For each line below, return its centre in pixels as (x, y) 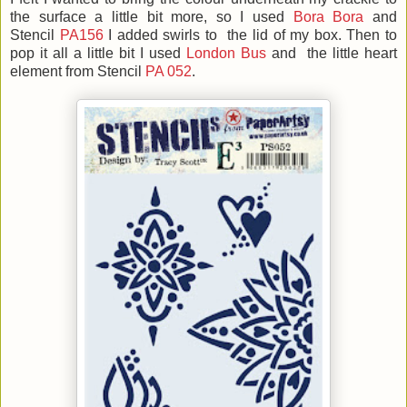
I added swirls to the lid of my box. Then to (250, 35)
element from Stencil (78, 72)
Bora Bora (328, 17)
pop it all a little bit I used (98, 54)
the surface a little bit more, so (125, 17)
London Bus (226, 54)
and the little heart (332, 54)
